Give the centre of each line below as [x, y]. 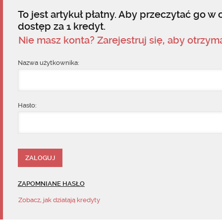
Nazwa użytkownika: [48, 63]
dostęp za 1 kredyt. [61, 26]
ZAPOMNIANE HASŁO [51, 184]
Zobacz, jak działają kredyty [59, 200]
